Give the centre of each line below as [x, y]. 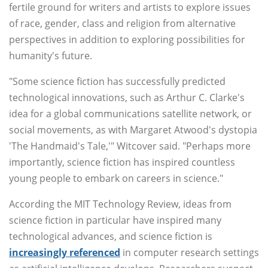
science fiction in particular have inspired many [115, 220]
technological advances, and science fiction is [111, 237]
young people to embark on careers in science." [116, 179]
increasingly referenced [65, 253]
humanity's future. [51, 56]
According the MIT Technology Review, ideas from [120, 204]
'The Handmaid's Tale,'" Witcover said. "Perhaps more [130, 146]
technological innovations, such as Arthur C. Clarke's [127, 98]
